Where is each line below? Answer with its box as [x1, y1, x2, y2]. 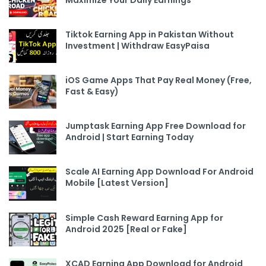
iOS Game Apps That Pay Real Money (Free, [65, 74, 252, 87]
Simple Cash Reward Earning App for [65, 211, 223, 224]
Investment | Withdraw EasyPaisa [65, 39, 210, 52]
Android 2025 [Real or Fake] [65, 223, 187, 235]
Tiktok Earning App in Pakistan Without [65, 28, 234, 40]
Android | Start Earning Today [65, 131, 194, 144]
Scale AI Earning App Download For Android [65, 166, 254, 178]
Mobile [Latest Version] [65, 177, 169, 189]
